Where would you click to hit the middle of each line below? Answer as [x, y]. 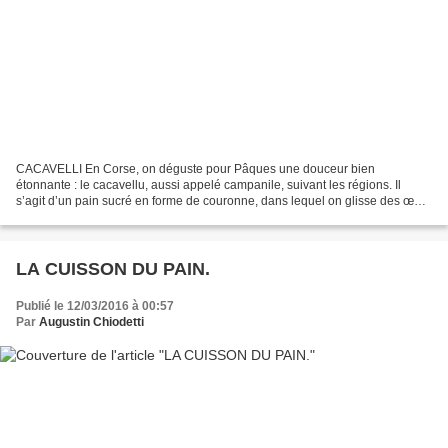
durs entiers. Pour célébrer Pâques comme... [136, 217]
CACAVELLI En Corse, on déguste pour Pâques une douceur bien [195, 169]
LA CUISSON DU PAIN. [113, 269]
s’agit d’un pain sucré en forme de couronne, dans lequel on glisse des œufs [223, 201]
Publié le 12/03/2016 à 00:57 [95, 306]
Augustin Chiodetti [91, 322]
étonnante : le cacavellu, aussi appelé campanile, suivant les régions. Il [208, 185]
